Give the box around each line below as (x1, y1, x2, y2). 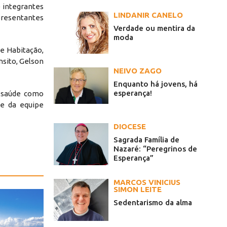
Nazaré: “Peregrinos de (113, 144, 197, 154)
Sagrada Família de (113, 135, 179, 144)
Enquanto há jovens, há (113, 80, 198, 89)
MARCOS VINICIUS (113, 178, 180, 187)
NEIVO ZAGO (113, 66, 162, 75)
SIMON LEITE (113, 185, 162, 194)
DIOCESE (113, 122, 146, 131)
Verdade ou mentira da (113, 24, 195, 33)
